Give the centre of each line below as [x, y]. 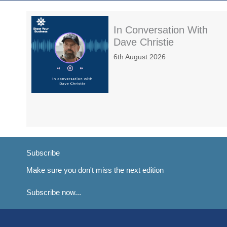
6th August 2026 [140, 57]
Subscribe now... [54, 193]
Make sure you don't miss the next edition [95, 170]
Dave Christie [144, 42]
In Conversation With [161, 30]
